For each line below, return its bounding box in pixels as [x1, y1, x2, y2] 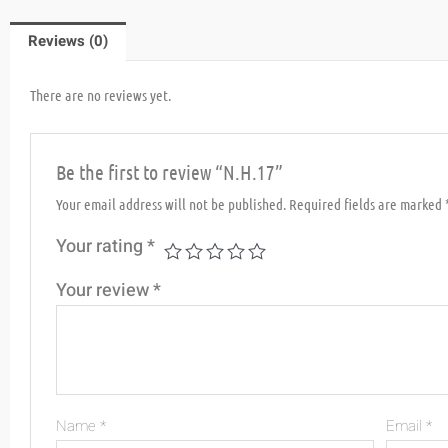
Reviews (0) [28, 29, 108, 52]
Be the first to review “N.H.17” [56, 159, 284, 184]
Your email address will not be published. [56, 194, 287, 213]
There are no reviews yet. [30, 85, 171, 104]
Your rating [56, 232, 148, 260]
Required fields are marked [289, 194, 446, 213]
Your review [56, 276, 154, 304]
